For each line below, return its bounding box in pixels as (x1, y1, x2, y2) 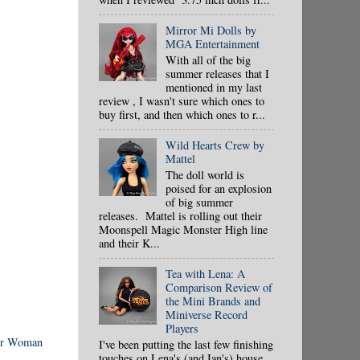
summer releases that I (165, 65, 269, 81)
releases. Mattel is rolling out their (99, 207, 262, 223)
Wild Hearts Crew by (165, 137, 264, 153)
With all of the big (165, 51, 251, 67)
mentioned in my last (165, 79, 262, 95)
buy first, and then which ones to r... (99, 106, 265, 122)
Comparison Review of (165, 279, 272, 295)
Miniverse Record (165, 306, 247, 322)
